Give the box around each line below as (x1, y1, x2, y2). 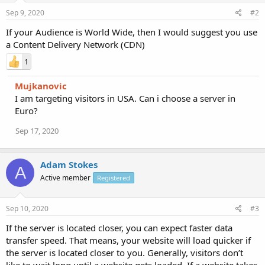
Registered (97, 173, 130, 182)
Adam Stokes (40, 159, 98, 170)
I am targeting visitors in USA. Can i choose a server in (15, 92, 235, 104)
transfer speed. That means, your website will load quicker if (6, 234, 251, 246)
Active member (40, 173, 91, 183)
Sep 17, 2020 (15, 125, 59, 136)
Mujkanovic (15, 80, 67, 92)
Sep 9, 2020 (6, 8, 44, 18)
